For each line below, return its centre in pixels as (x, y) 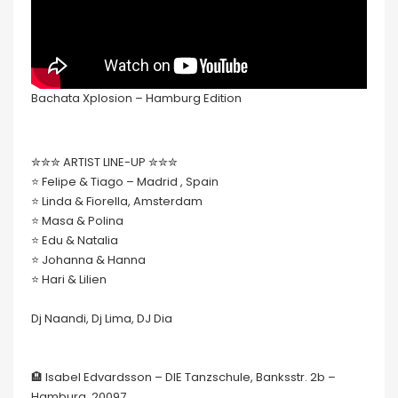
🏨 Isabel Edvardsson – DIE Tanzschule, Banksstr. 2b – (183, 377)
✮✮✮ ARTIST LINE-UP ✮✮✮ (104, 162)
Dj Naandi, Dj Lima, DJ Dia (102, 318)
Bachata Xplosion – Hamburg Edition (136, 98)
